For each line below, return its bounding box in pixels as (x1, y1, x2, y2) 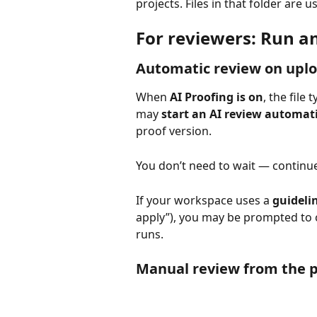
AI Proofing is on (170, 89, 263, 105)
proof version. (136, 123, 212, 139)
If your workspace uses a (136, 192, 272, 208)
